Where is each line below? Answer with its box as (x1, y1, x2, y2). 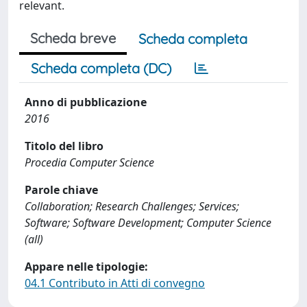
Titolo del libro (25, 138, 103, 153)
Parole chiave (25, 182, 98, 197)
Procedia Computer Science (25, 155, 154, 170)
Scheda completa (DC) (31, 60, 171, 77)
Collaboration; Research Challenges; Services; (25, 199, 239, 214)
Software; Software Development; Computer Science (25, 215, 271, 230)
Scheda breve (30, 29, 116, 47)
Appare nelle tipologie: (25, 259, 148, 274)
